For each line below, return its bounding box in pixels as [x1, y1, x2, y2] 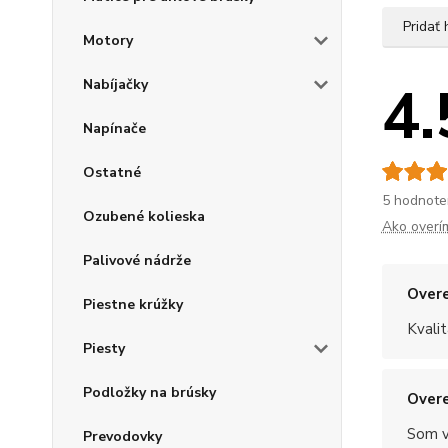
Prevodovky [83, 427, 162, 446]
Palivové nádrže [83, 251, 191, 270]
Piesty [83, 339, 125, 358]
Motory [83, 31, 133, 50]
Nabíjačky [83, 75, 148, 94]
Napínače [83, 119, 146, 138]
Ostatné [83, 163, 141, 182]
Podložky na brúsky [83, 383, 216, 402]
